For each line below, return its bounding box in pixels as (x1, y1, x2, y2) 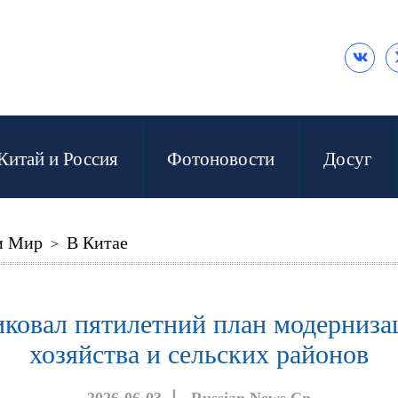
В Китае (67, 233, 128, 252)
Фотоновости (167, 148, 275, 170)
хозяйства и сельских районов (29, 339, 369, 369)
